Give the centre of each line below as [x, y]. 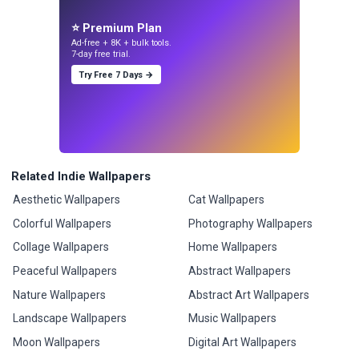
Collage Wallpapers [61, 247]
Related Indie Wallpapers [81, 176]
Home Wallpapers [232, 247]
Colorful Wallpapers [63, 223]
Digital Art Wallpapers [242, 343]
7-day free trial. [101, 54]
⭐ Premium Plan [117, 28]
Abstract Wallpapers [239, 271]
